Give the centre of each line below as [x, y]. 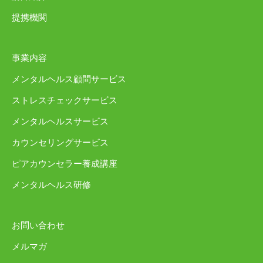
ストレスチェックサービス [65, 101]
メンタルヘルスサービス [60, 122]
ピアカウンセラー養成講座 [65, 164]
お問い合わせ [38, 226]
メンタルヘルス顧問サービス [69, 80]
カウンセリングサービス [60, 143]
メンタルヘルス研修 [51, 185]
